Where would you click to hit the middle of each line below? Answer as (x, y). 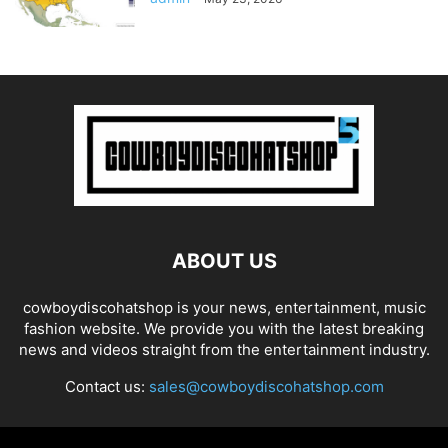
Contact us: (106, 386)
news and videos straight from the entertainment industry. (224, 349)
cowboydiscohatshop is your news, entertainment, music (224, 307)
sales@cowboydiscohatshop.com (266, 386)
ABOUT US (224, 260)
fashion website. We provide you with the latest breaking (224, 328)
